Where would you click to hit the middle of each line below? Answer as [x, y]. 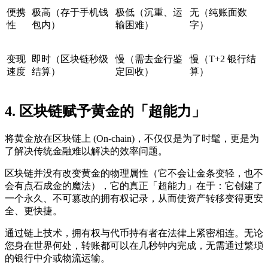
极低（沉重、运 [149, 13]
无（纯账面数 [218, 13]
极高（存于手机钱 [70, 13]
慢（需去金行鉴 [149, 59]
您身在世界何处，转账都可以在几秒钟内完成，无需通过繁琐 [134, 246]
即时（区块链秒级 [70, 59]
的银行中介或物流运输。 [57, 258]
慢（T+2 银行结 [223, 59]
